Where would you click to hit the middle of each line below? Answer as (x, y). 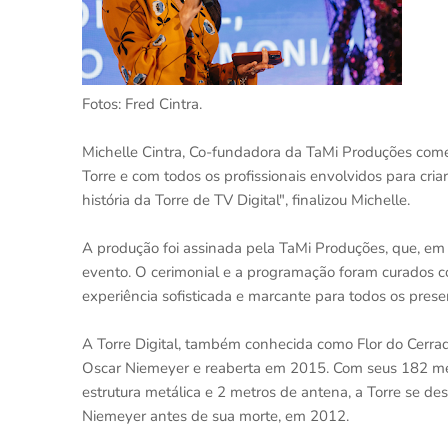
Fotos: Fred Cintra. (142, 104)
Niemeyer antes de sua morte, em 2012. (215, 416)
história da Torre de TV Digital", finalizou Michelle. (246, 200)
